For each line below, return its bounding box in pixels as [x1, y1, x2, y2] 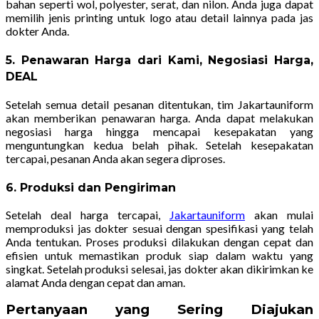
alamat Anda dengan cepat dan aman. [6, 276, 185, 290]
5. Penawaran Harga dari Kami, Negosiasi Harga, [6, 53, 313, 68]
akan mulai [245, 208, 313, 222]
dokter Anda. [6, 24, 69, 38]
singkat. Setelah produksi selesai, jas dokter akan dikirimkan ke [6, 262, 313, 276]
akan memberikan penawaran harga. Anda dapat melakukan [6, 110, 313, 125]
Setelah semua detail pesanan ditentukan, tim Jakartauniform [6, 97, 313, 111]
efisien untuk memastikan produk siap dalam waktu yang [6, 249, 313, 263]
